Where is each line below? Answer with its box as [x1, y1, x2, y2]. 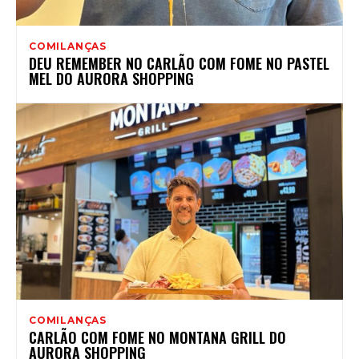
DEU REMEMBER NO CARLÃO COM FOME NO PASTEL [29, 52, 329, 74]
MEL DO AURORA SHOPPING [29, 67, 194, 89]
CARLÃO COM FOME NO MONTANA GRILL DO [29, 326, 286, 348]
